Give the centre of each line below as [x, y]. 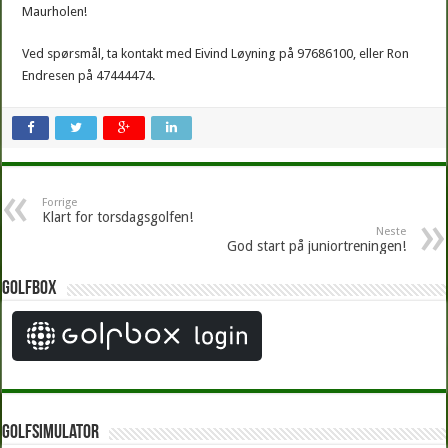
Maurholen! [55, 11]
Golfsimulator [51, 433]
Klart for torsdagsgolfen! [118, 217]
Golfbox [30, 289]
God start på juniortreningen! [316, 246]
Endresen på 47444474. [89, 75]
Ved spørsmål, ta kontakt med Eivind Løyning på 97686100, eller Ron [216, 53]
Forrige [60, 202]
